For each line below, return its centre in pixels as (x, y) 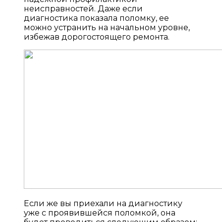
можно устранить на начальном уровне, (107, 27)
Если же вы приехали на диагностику (103, 203)
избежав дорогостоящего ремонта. (97, 37)
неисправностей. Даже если (83, 8)
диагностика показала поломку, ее (96, 18)
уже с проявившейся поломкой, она (100, 213)
